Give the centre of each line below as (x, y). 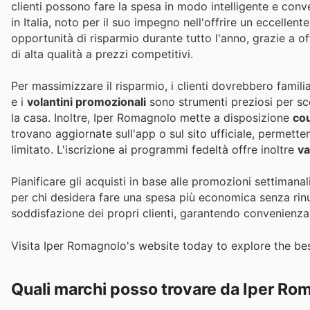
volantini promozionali (86, 102)
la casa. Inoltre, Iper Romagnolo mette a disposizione (152, 118)
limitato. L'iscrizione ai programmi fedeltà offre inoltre (154, 150)
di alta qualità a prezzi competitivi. (102, 54)
